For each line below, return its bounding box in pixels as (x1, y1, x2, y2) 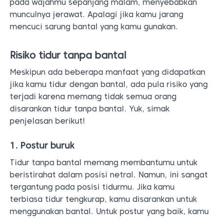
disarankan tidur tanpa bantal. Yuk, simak (10, 104, 170, 113)
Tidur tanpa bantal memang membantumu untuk (10, 158, 197, 167)
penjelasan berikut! (10, 116, 85, 126)
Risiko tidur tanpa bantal (10, 49, 127, 61)
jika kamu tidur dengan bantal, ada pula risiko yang (10, 80, 208, 89)
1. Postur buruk (10, 140, 74, 151)
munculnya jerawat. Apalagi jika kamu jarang (10, 10, 183, 19)
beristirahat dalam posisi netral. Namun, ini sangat (10, 170, 208, 179)
